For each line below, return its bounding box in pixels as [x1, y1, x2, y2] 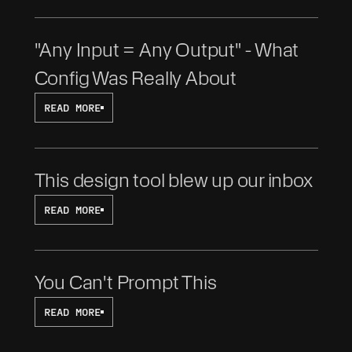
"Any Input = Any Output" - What [34, 38, 299, 61]
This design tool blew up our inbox [34, 169, 313, 192]
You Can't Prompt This [34, 271, 217, 294]
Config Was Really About [34, 67, 236, 90]
